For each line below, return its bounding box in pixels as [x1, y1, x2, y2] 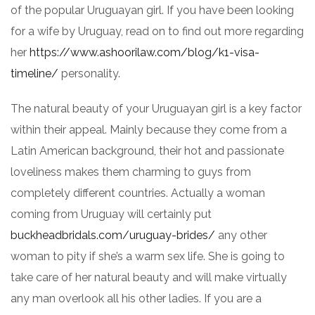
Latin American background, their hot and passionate [11, 144, 284, 157]
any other [215, 229, 267, 242]
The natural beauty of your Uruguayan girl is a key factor [11, 102, 302, 115]
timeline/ [11, 67, 58, 80]
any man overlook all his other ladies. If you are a [11, 292, 262, 305]
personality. [58, 67, 120, 80]
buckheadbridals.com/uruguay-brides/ [11, 229, 215, 242]
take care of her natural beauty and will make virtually [11, 271, 287, 284]
